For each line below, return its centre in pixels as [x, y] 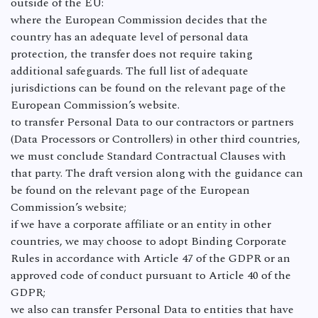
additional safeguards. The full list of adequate [130, 71]
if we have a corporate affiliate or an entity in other [141, 224]
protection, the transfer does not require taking [132, 54]
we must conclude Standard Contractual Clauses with [148, 156]
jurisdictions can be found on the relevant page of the [148, 88]
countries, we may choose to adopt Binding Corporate [149, 241]
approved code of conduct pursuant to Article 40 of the [151, 275]
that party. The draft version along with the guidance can [157, 173]
